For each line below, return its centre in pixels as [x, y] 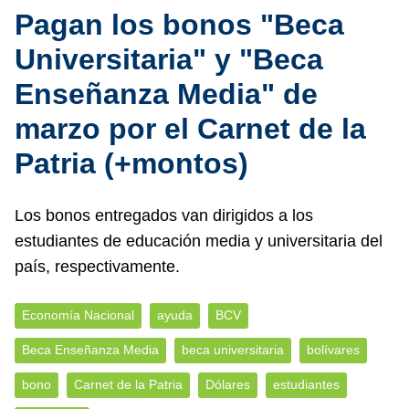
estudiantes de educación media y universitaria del [199, 241]
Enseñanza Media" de [166, 94]
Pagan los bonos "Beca [179, 25]
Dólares [228, 385]
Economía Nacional [78, 315]
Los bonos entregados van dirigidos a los [164, 215]
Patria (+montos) [131, 163]
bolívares [333, 350]
